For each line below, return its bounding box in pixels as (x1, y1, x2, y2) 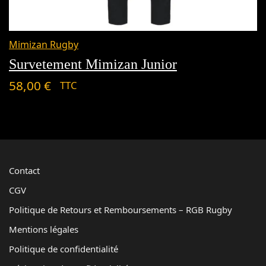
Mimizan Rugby (9, 37, 78, 51)
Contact (9, 164, 40, 176)
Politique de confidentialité (9, 243, 118, 255)
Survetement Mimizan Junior (9, 56, 177, 72)
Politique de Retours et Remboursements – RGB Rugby (9, 204, 232, 216)
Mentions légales (9, 223, 78, 235)
